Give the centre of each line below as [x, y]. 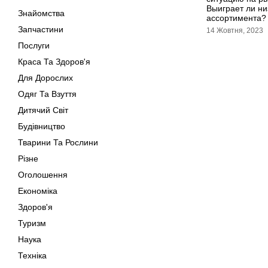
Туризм [32, 223]
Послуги [34, 45]
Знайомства [41, 13]
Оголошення [43, 175]
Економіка [38, 191]
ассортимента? [236, 18]
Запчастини [41, 29]
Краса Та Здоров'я [54, 62]
